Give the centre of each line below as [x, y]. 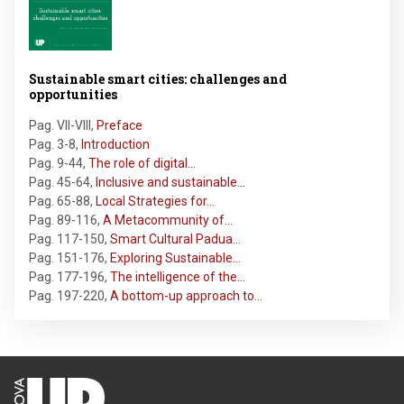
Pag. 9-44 [56, 163]
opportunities [73, 94]
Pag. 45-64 [60, 182]
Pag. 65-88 [60, 201]
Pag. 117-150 [67, 239]
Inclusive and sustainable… [170, 182]
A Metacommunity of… [168, 220]
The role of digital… [142, 163]
